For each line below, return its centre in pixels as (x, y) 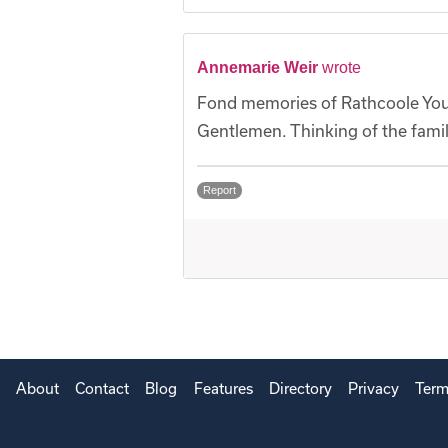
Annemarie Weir (257, 68)
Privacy (373, 389)
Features (223, 389)
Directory (300, 389)
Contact (102, 389)
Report (219, 190)
